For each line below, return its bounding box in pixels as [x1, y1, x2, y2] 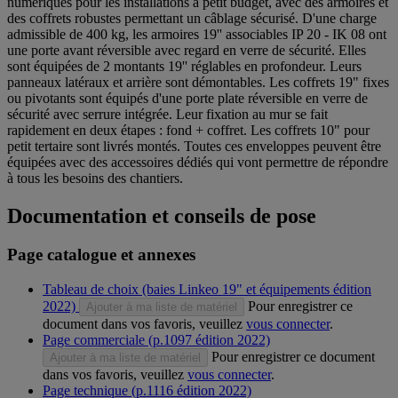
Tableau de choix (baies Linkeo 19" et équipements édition [43, 282, 371, 298]
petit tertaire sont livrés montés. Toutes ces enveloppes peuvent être [7, 138, 381, 154]
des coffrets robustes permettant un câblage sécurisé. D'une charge [7, 10, 377, 26]
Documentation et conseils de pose [7, 203, 316, 227]
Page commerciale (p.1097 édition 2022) [43, 332, 270, 348]
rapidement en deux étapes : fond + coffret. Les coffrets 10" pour [7, 122, 370, 138]
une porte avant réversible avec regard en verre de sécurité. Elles [7, 42, 366, 58]
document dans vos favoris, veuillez [43, 316, 246, 332]
